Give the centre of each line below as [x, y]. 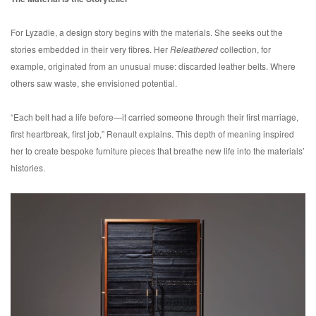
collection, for [244, 49]
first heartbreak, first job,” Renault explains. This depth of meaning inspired [152, 134]
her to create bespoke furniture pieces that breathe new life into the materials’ [158, 151]
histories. [28, 168]
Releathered [194, 49]
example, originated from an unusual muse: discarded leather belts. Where [153, 66]
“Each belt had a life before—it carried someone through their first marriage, [154, 117]
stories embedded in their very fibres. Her [90, 49]
